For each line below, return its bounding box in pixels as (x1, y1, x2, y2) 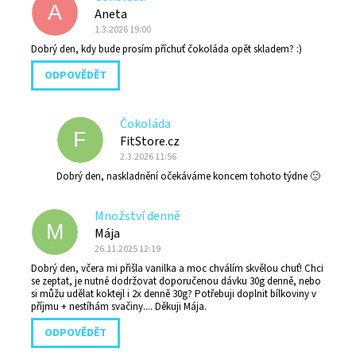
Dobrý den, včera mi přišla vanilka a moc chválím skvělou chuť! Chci (31, 261, 323, 277)
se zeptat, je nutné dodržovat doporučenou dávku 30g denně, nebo (31, 274, 321, 289)
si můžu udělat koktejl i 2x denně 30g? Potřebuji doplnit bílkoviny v (31, 287, 316, 302)
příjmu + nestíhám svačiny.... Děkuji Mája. (31, 300, 207, 315)
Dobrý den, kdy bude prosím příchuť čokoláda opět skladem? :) (31, 42, 302, 57)
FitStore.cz (120, 133, 180, 151)
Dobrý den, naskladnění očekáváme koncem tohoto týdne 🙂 (56, 169, 320, 184)
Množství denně (95, 207, 180, 226)
